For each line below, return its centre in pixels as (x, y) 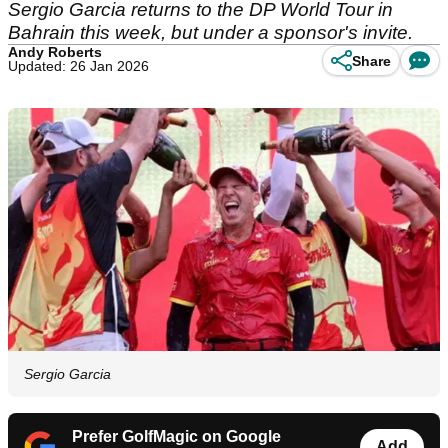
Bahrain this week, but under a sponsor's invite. (210, 32)
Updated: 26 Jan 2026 (78, 66)
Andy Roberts (55, 52)
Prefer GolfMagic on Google (176, 437)
